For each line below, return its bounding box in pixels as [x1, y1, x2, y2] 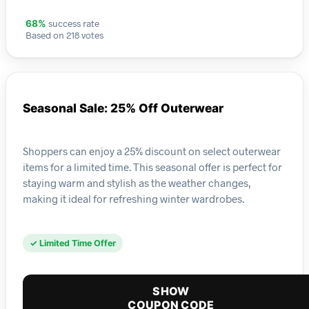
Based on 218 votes [26, 29, 103, 41]
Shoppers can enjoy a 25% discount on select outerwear [23, 144, 281, 157]
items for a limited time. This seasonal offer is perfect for [23, 160, 282, 173]
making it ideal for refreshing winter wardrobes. [23, 192, 244, 205]
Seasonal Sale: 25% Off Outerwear [23, 101, 223, 116]
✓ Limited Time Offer [30, 238, 116, 249]
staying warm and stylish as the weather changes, [23, 176, 251, 189]
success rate [46, 17, 99, 30]
